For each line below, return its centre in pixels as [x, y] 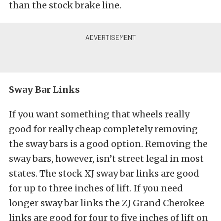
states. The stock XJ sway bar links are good [104, 173]
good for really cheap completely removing [103, 129]
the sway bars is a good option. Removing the [108, 144]
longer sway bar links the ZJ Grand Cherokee [107, 203]
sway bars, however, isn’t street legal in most [106, 158]
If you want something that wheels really [99, 114]
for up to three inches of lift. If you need [96, 188]
